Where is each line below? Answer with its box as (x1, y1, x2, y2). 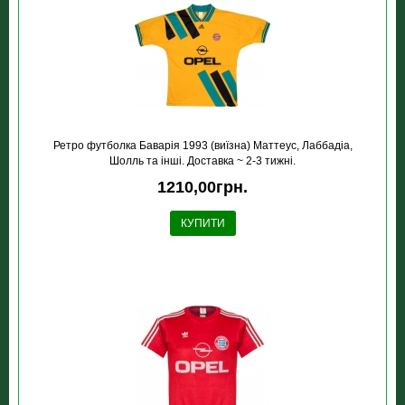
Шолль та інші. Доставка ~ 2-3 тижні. (109, 155, 296, 168)
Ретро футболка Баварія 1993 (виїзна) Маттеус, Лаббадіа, (52, 139, 353, 153)
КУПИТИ (180, 217, 225, 231)
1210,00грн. (157, 178, 248, 197)
